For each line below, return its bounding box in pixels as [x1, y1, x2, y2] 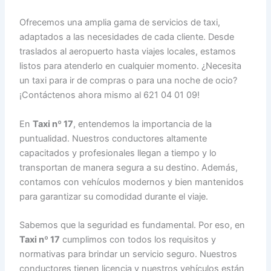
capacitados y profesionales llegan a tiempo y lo [19, 147, 217, 158]
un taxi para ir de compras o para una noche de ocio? [19, 75, 238, 87]
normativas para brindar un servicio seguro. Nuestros [19, 249, 238, 260]
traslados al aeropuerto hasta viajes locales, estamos [19, 46, 237, 57]
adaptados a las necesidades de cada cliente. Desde [19, 31, 235, 43]
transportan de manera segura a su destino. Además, [19, 162, 238, 173]
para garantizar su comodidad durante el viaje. [19, 191, 209, 202]
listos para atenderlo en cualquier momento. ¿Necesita [19, 60, 242, 72]
